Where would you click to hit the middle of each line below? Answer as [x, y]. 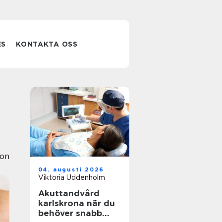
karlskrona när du [62, 203]
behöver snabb [70, 213]
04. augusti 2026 [71, 169]
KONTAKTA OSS [47, 44]
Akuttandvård [69, 193]
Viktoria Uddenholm [72, 177]
